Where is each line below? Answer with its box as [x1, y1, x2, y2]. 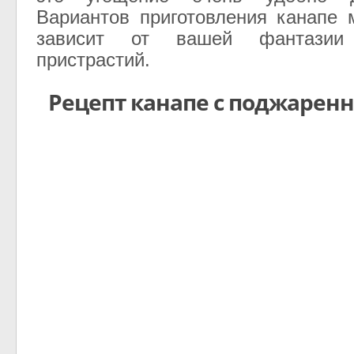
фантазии [259, 28, 345, 50]
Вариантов [36, 6, 130, 28]
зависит [36, 28, 104, 50]
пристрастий [36, 49, 145, 71]
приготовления [139, 6, 267, 28]
